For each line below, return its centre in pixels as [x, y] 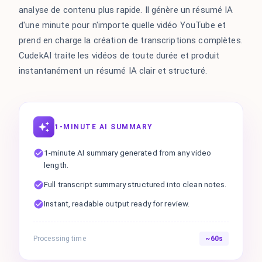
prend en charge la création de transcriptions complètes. [131, 40]
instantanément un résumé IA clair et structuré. [113, 70]
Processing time [60, 239]
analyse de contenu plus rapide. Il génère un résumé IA [126, 10]
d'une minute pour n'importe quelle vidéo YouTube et [123, 25]
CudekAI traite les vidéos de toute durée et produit [119, 55]
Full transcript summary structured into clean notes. [135, 184]
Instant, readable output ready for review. [117, 203]
